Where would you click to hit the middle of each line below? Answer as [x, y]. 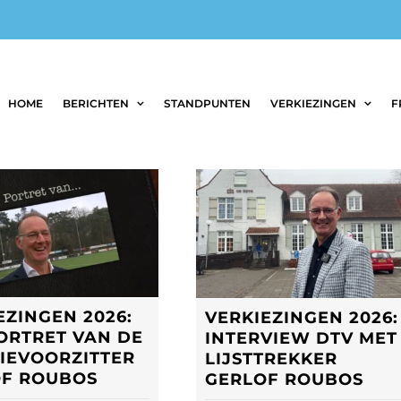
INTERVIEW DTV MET [301, 338]
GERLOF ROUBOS [284, 379]
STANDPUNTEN [207, 103]
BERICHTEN [96, 103]
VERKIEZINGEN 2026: [302, 317]
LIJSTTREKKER [271, 358]
